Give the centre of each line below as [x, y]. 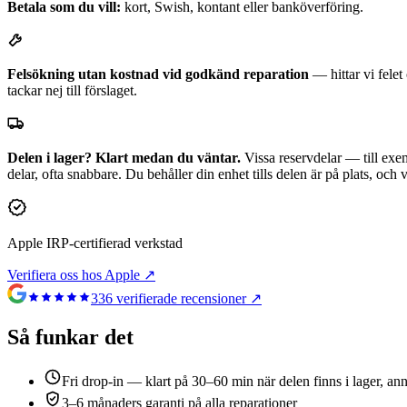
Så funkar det [70, 337]
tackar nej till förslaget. [72, 90]
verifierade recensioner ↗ [187, 298]
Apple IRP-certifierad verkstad [95, 243]
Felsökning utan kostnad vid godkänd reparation [158, 74]
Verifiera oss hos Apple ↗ [81, 274]
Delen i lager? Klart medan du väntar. [124, 157]
